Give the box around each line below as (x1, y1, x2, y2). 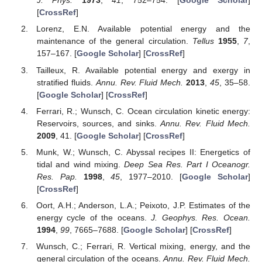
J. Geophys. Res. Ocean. (151, 212, 251, 222)
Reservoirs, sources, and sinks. (36, 118, 161, 128)
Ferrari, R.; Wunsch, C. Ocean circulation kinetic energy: (36, 106, 250, 116)
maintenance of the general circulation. (36, 36, 192, 46)
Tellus (192, 36, 214, 46)
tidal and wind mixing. (36, 159, 125, 169)
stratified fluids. (36, 77, 96, 87)
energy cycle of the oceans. (36, 212, 151, 222)
